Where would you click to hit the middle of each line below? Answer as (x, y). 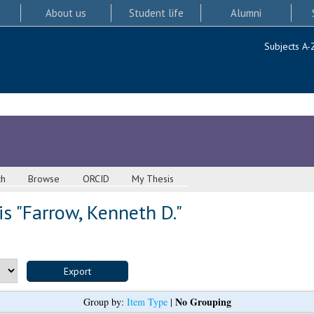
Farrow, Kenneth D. (98, 212)
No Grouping (203, 302)
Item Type (147, 302)
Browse (44, 179)
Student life (156, 13)
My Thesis (153, 179)
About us (66, 13)
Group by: (105, 302)
